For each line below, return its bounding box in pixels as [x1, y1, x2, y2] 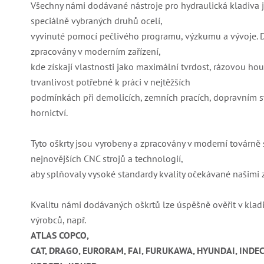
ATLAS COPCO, [31, 229, 89, 242]
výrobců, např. [31, 214, 86, 226]
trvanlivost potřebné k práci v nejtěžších [31, 76, 190, 88]
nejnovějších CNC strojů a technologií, [31, 153, 183, 165]
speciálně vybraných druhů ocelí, [31, 15, 163, 27]
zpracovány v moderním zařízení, [31, 45, 161, 58]
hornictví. [31, 107, 68, 119]
